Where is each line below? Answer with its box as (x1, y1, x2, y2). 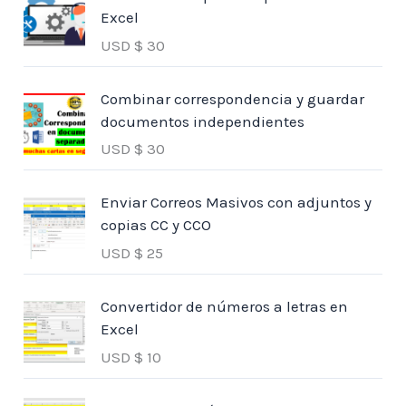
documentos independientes (101, 111, 305, 130)
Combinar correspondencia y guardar (101, 89, 365, 108)
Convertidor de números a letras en (101, 297, 349, 316)
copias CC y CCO (101, 216, 212, 235)
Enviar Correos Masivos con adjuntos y (101, 193, 372, 212)
